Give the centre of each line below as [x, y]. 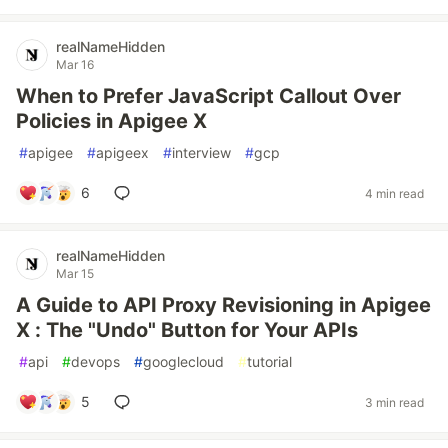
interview [201, 152]
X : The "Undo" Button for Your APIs [187, 330]
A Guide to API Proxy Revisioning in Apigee [223, 305]
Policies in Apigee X [111, 121]
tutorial [269, 361]
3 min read [394, 402]
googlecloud [183, 361]
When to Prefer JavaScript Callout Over [208, 96]
